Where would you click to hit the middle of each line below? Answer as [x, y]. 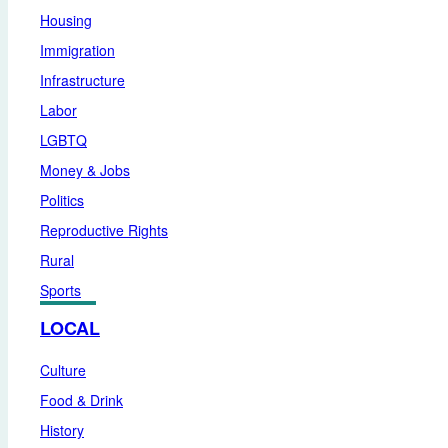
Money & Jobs [85, 170]
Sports [60, 290]
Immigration [77, 50]
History [62, 430]
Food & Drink [81, 400]
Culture [63, 370]
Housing [66, 20]
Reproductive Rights [104, 230]
